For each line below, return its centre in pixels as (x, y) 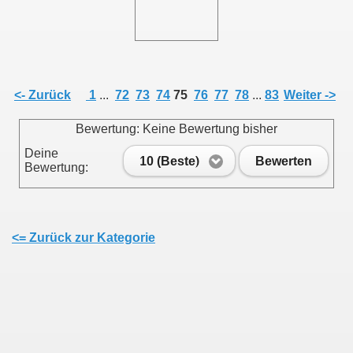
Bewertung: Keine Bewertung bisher (176, 129)
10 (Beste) (169, 161)
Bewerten (284, 161)
